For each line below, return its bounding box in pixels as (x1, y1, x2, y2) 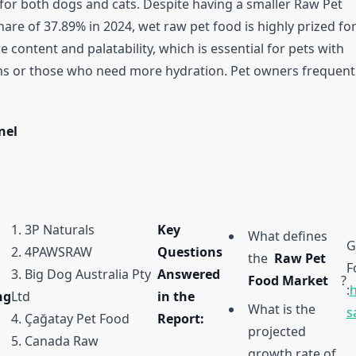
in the (157, 288, 195, 306)
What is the (247, 300, 315, 319)
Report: (157, 310, 204, 328)
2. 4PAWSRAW (10, 243, 92, 261)
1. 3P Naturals (10, 221, 95, 239)
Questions (157, 243, 222, 261)
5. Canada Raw (10, 332, 99, 350)
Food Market (247, 272, 338, 290)
